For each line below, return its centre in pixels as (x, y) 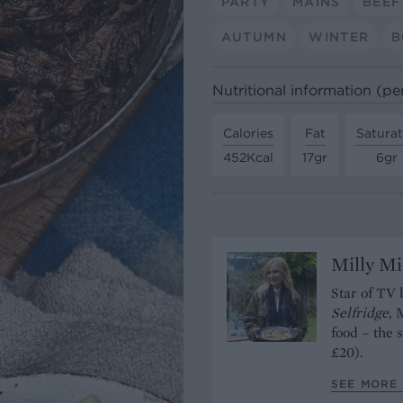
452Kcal (248, 157)
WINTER (339, 36)
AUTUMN (254, 36)
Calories (248, 133)
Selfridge (360, 313)
